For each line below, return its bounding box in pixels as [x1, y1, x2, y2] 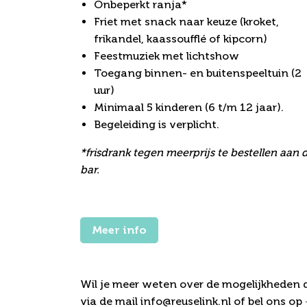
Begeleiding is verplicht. [94, 118, 219, 132]
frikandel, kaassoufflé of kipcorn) [94, 32, 267, 46]
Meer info [92, 223, 147, 237]
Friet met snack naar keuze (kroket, [94, 15, 279, 29]
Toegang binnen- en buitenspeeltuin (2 [94, 66, 302, 80]
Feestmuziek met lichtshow [94, 49, 239, 63]
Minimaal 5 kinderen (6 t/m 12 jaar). [94, 101, 284, 114]
